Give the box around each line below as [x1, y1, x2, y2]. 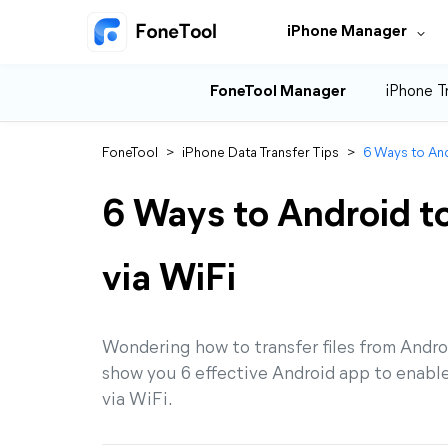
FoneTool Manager [210, 84, 346, 100]
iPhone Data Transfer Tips [182, 146, 339, 161]
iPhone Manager [287, 24, 407, 40]
